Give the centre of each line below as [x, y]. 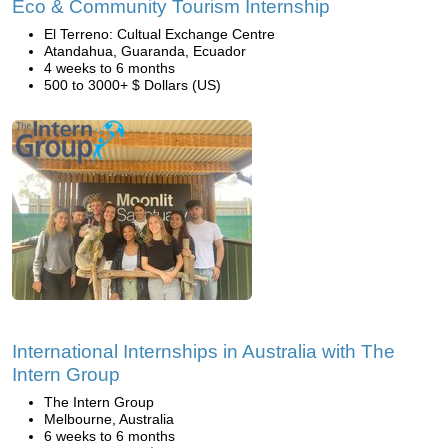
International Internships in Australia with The [203, 351]
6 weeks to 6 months [109, 436]
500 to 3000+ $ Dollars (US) [132, 85]
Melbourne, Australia [109, 419]
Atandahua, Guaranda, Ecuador [145, 51]
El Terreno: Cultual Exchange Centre [159, 34]
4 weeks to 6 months [109, 68]
